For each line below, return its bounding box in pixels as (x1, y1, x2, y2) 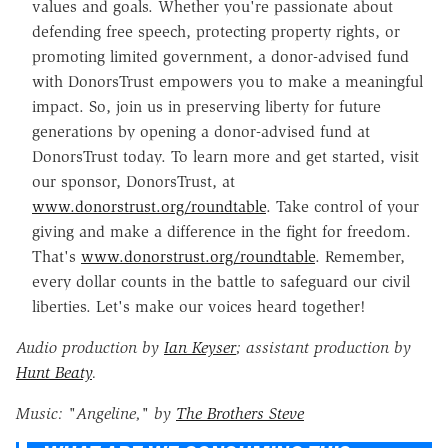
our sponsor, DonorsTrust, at (32, 171, 235, 191)
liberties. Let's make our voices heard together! (32, 296, 366, 316)
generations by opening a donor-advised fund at (32, 121, 370, 141)
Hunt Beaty (16, 362, 92, 382)
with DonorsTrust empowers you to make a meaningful (32, 71, 423, 91)
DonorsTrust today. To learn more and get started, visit (32, 146, 419, 166)
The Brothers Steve (176, 403, 304, 423)
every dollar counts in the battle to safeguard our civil (32, 271, 410, 291)
